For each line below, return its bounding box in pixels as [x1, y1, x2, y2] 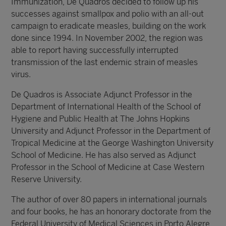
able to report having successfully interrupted [11, 45, 179, 55]
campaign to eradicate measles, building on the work [11, 21, 206, 31]
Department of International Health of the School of [11, 102, 201, 111]
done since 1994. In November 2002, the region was [11, 33, 203, 43]
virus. [11, 70, 31, 79]
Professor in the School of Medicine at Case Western [11, 162, 205, 172]
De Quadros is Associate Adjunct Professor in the [11, 90, 193, 99]
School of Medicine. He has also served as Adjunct [11, 150, 197, 160]
